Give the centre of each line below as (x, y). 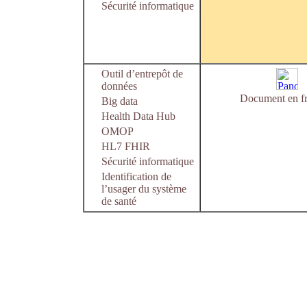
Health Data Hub (138, 116)
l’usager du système (144, 189)
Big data (120, 101)
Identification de (136, 176)
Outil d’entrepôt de (142, 74)
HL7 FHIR (126, 146)
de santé (119, 201)
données (119, 86)
